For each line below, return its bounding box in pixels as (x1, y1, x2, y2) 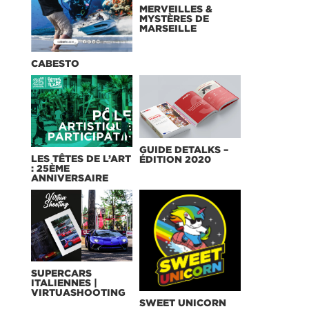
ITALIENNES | (30, 277, 97, 288)
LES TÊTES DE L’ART (30, 152, 131, 163)
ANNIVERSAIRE (30, 172, 108, 183)
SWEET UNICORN (139, 297, 226, 308)
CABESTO (30, 57, 79, 68)
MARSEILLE (139, 22, 197, 33)
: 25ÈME (30, 162, 70, 173)
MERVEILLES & (139, 3, 212, 14)
